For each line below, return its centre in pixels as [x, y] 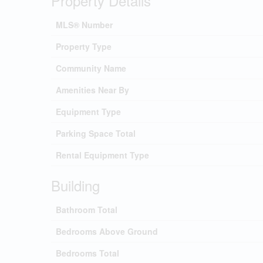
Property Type [84, 46]
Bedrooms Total [87, 253]
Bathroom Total [87, 209]
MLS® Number [84, 24]
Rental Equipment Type [102, 155]
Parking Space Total [96, 133]
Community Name [91, 68]
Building [75, 185]
